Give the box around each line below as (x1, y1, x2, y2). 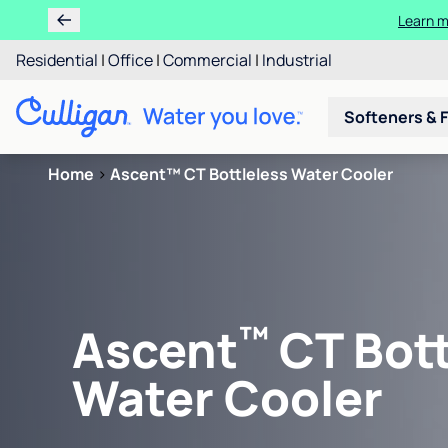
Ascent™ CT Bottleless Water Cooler (110, 163, 393, 185)
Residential (16, 49, 98, 71)
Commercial (163, 49, 252, 71)
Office (108, 49, 153, 71)
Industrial (262, 49, 332, 71)
